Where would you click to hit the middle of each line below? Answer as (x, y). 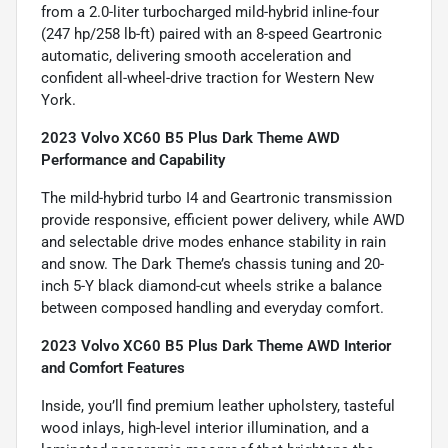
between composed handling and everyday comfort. (212, 307)
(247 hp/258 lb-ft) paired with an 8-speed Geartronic (211, 33)
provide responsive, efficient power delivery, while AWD (223, 219)
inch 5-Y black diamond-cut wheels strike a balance (211, 285)
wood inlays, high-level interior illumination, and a (205, 427)
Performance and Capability (133, 159)
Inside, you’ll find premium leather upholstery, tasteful (218, 405)
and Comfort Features (113, 367)
